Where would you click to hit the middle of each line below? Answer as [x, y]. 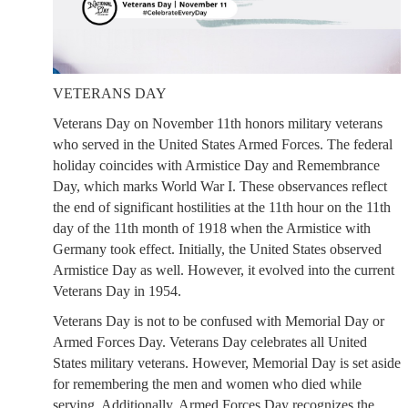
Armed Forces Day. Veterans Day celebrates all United [210, 342]
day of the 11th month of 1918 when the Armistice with [212, 229]
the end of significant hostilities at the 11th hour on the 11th [222, 208]
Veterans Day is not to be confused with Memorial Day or [219, 321]
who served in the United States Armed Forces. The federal [223, 145]
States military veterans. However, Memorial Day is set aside [227, 363]
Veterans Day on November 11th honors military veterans [218, 124]
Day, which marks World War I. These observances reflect [220, 187]
